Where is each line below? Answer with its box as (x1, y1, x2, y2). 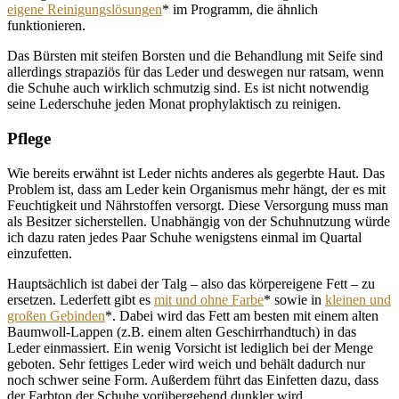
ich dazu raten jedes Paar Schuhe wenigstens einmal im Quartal (7, 229, 362, 245)
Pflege (7, 129, 51, 149)
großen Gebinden (7, 307, 105, 323)
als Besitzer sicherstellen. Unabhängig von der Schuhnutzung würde (7, 213, 390, 229)
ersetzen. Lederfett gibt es (7, 291, 154, 307)
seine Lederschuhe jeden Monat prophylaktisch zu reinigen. (7, 96, 341, 112)
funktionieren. (7, 18, 85, 34)
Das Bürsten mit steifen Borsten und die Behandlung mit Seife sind (7, 48, 383, 64)
